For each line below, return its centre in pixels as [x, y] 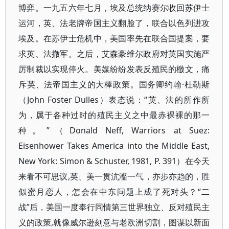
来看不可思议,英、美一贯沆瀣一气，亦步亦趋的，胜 [114, 176]
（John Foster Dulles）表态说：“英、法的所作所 [114, 100]
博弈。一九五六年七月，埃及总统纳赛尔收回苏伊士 [114, 8]
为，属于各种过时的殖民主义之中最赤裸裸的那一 [114, 115]
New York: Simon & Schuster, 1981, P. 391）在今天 [114, 161]
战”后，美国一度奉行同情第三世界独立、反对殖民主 [114, 207]
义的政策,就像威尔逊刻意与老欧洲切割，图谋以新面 [114, 222]
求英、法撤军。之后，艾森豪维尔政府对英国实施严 [114, 54]
